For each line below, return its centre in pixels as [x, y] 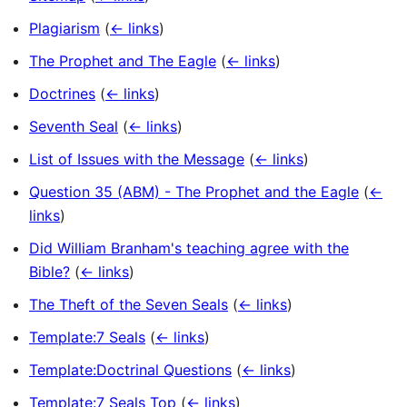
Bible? [50, 272]
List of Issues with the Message [137, 159]
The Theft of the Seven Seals [129, 305]
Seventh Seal [74, 127]
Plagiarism [65, 29]
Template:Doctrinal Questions [130, 370]
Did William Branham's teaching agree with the [189, 248]
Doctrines [62, 94]
